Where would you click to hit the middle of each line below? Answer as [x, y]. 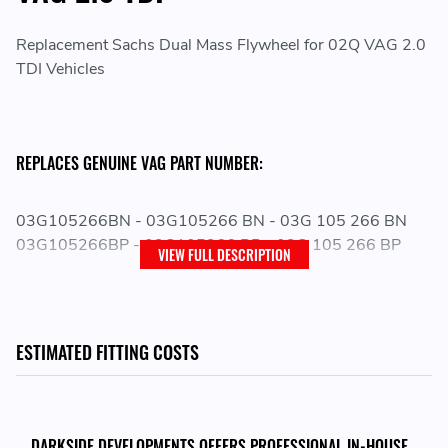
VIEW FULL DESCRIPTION [224, 255]
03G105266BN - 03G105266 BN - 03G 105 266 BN [211, 221]
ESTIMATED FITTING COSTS [107, 352]
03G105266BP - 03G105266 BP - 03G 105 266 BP [208, 245]
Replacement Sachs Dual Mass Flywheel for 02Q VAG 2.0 [221, 45]
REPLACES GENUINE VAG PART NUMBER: [139, 163]
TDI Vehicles [60, 69]
